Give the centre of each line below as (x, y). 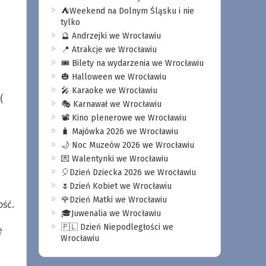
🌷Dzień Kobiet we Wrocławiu (116, 186)
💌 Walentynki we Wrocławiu (114, 159)
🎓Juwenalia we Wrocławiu (111, 213)
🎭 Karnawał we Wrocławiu (111, 104)
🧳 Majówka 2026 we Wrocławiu (119, 132)
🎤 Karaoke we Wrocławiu (109, 91)
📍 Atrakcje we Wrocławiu (109, 50)
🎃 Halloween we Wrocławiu (113, 77)
